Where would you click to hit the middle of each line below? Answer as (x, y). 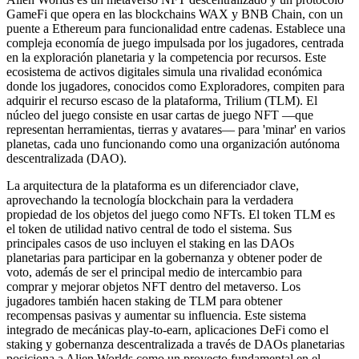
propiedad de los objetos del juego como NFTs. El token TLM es (171, 214)
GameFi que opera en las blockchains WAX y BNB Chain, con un (175, 14)
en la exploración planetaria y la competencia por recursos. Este (166, 57)
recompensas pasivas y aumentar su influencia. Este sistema (156, 315)
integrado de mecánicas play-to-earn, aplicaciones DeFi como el (167, 329)
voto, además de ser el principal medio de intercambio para (154, 272)
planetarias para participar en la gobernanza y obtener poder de (164, 257)
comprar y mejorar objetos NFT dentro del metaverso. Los (153, 286)
